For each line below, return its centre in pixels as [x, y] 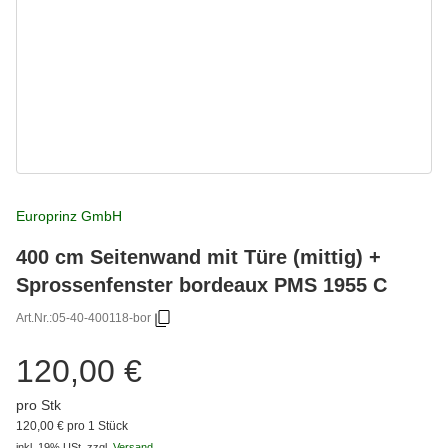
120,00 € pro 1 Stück [72, 425]
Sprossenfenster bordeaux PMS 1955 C [201, 284]
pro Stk [38, 404]
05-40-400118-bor [101, 318]
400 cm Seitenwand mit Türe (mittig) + [198, 256]
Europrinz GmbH [69, 215]
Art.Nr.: [34, 318]
